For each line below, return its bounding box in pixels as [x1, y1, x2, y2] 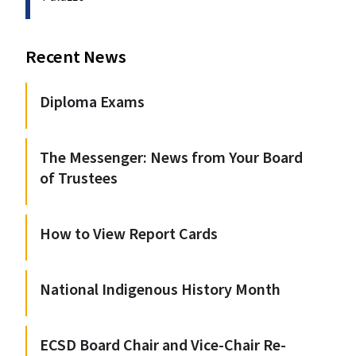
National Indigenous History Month [40, 279, 281, 302]
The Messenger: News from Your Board [40, 147, 303, 170]
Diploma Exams [40, 91, 145, 114]
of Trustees [40, 168, 118, 191]
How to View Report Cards [40, 223, 218, 246]
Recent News [25, 44, 126, 71]
